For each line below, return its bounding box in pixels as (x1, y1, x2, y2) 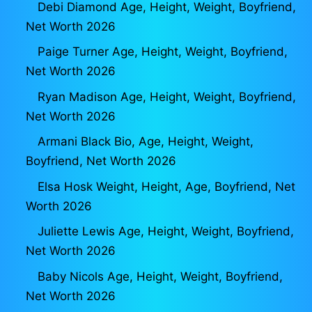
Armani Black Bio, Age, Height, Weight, (38, 134, 253, 149)
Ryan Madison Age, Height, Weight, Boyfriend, (38, 89, 296, 104)
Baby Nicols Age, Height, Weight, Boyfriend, (38, 269, 283, 283)
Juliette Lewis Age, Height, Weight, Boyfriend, (38, 224, 294, 239)
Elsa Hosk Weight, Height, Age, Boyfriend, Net (38, 179, 295, 194)
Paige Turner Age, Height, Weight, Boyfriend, (38, 45, 288, 59)
